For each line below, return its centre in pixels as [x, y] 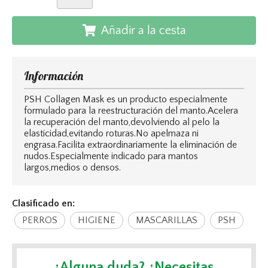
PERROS [40, 220]
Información [54, 75]
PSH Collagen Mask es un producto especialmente [126, 99]
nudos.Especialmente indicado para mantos [111, 156]
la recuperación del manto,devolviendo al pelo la [122, 122]
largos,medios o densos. [72, 167]
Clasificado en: [43, 203]
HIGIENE [97, 220]
